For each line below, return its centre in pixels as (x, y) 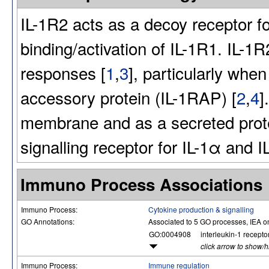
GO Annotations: (49, 221)
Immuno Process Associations (141, 184)
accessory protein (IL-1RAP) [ (128, 97)
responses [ (63, 72)
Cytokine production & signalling (201, 209)
